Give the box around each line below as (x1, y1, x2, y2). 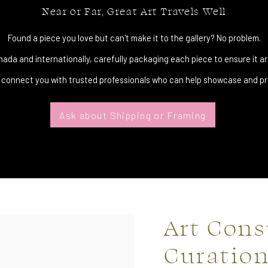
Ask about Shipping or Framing (59, 109, 206, 121)
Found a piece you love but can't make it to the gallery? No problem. (7, 32, 261, 43)
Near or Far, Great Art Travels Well (41, 4, 227, 17)
